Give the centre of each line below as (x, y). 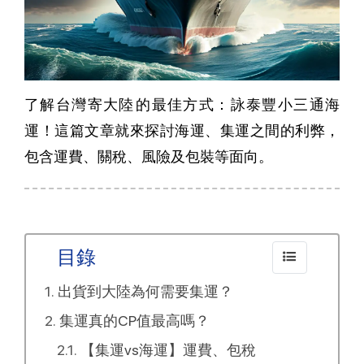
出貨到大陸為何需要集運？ (145, 292)
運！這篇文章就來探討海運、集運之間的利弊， (182, 131)
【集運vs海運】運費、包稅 (168, 350)
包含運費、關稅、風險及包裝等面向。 (149, 157)
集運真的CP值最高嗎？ (134, 321)
